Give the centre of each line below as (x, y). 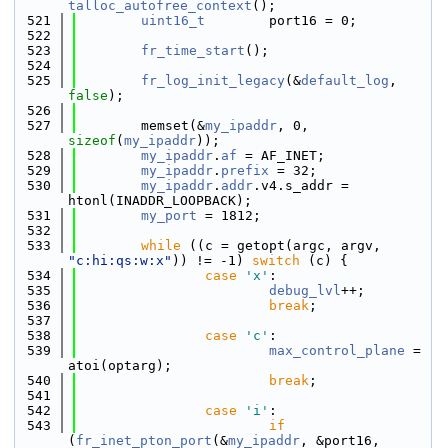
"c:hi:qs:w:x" (120, 260)
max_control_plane (337, 350)
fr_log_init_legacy (213, 80)
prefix (245, 170)
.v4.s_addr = (301, 185)
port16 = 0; (281, 20)
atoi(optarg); (120, 365)
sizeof (92, 140)
